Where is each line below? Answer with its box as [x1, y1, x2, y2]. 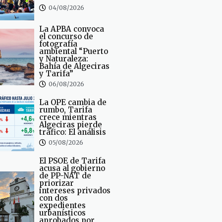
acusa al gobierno [39, 163, 105, 173]
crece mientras [39, 112, 97, 122]
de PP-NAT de [39, 170, 91, 180]
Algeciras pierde [39, 119, 102, 129]
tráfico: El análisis [39, 127, 106, 137]
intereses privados [39, 185, 111, 195]
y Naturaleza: [39, 54, 88, 63]
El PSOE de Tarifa [39, 156, 106, 166]
